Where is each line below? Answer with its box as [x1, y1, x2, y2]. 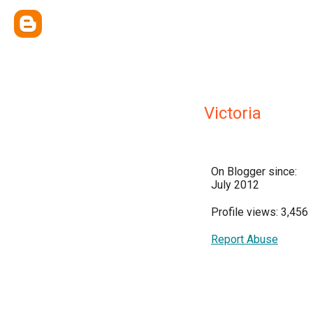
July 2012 [211, 178, 259, 191]
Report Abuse [211, 233, 278, 246]
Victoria [204, 103, 261, 123]
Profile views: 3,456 [211, 205, 308, 219]
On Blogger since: [211, 165, 297, 178]
